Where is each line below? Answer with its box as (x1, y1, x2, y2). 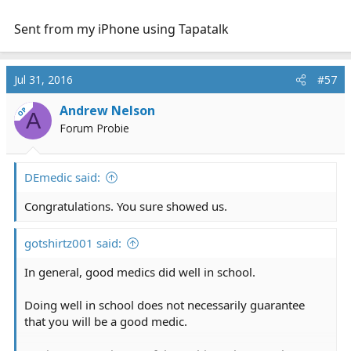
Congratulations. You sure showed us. (24, 198, 227, 214)
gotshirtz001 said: (24, 235, 121, 251)
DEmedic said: (24, 169, 100, 185)
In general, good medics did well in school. (24, 264, 255, 280)
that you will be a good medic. (24, 313, 187, 329)
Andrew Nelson (60, 102, 155, 119)
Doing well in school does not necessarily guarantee (24, 297, 305, 313)
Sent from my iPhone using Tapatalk (14, 20, 229, 38)
